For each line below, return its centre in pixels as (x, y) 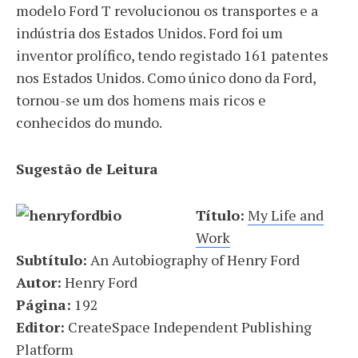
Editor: (40, 327)
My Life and (286, 215)
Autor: (39, 282)
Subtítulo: (52, 260)
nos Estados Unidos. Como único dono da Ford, (166, 78)
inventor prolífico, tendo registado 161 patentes (172, 55)
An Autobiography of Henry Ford (193, 260)
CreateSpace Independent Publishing (188, 327)
